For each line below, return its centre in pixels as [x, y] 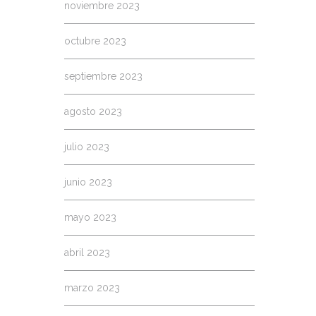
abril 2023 [87, 253]
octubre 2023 [95, 41]
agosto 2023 [93, 111]
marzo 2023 [92, 288]
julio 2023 [87, 147]
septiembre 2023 [103, 76]
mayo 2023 [90, 217]
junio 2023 [88, 182]
